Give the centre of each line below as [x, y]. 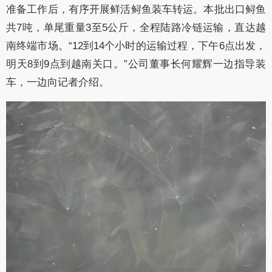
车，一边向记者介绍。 [58, 83]
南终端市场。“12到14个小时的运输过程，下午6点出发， [136, 46]
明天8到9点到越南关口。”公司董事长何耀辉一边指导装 [136, 64]
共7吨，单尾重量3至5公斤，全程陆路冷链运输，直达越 [136, 28]
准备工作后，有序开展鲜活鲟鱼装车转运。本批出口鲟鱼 [136, 10]
